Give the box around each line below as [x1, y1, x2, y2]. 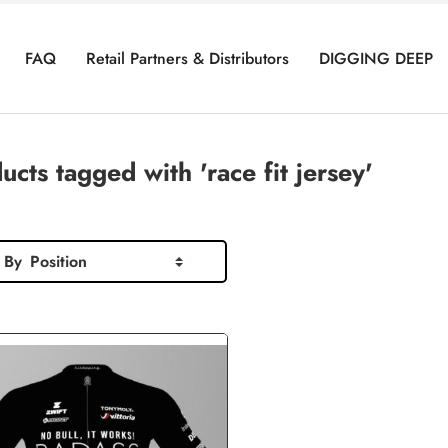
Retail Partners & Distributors [85, 46, 289, 70]
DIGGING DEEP [318, 46, 433, 70]
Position [30, 250, 88, 274]
